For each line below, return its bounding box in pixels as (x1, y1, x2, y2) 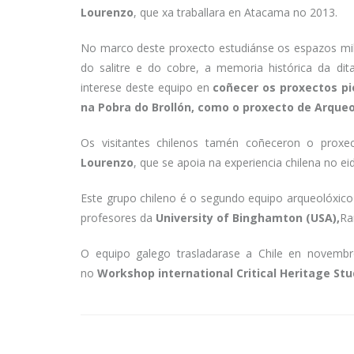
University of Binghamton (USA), (156, 210, 340, 226)
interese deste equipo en (81, 80, 213, 96)
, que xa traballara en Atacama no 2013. (134, 5, 337, 21)
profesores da (81, 210, 156, 226)
